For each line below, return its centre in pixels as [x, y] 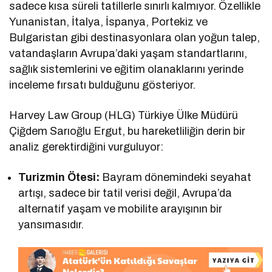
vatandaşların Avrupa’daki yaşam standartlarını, [128, 53]
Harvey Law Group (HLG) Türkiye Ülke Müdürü [124, 115]
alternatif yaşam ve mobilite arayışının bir [121, 209]
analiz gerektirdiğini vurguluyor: [87, 147]
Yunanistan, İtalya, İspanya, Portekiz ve [109, 22]
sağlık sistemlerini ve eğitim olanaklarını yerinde [127, 69]
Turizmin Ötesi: [59, 177]
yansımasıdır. [51, 224]
